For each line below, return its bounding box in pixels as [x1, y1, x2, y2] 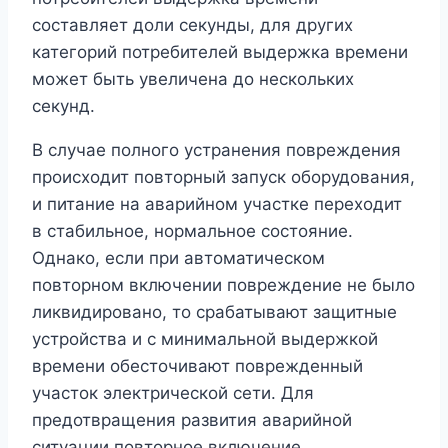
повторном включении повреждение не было [32, 274, 415, 295]
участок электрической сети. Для [32, 382, 314, 403]
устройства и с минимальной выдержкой [32, 328, 378, 349]
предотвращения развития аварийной [32, 409, 352, 430]
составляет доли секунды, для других [32, 14, 353, 35]
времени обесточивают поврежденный [32, 355, 363, 376]
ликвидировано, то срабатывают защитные [32, 301, 397, 322]
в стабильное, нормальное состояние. [32, 220, 353, 241]
